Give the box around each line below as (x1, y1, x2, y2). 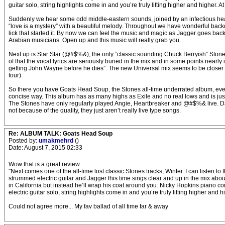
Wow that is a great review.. (9, 161, 82, 168)
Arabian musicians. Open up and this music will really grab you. (9, 37, 181, 44)
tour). (9, 72, 23, 79)
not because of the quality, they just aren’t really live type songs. (9, 107, 181, 114)
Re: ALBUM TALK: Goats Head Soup (9, 130, 113, 137)
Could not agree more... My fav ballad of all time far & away (9, 203, 168, 210)
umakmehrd (39, 137, 75, 144)
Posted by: (9, 137, 39, 144)
